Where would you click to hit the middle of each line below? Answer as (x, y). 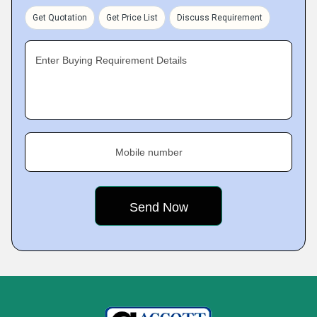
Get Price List (132, 18)
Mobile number (149, 152)
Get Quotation (60, 18)
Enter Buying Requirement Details (111, 60)
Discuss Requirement (220, 18)
